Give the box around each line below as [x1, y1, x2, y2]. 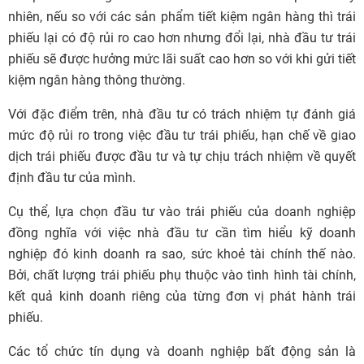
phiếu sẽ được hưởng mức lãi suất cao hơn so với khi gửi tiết [8, 51, 356, 67]
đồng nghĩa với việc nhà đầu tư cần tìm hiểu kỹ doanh [8, 225, 356, 241]
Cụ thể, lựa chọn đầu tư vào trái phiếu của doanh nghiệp [8, 204, 356, 220]
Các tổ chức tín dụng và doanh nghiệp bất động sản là [8, 344, 356, 360]
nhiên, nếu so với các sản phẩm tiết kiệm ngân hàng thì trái [8, 9, 356, 25]
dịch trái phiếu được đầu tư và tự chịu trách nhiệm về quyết [8, 149, 356, 165]
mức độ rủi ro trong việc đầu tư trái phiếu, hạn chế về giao [8, 128, 356, 144]
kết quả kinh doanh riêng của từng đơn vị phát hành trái [8, 288, 356, 305]
